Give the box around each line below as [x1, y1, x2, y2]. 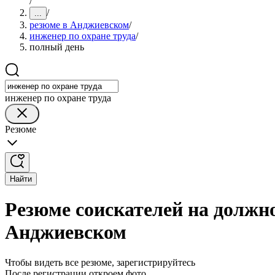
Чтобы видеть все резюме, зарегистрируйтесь [5, 257, 195, 268]
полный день [29, 42, 84, 52]
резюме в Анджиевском [29, 20, 129, 30]
